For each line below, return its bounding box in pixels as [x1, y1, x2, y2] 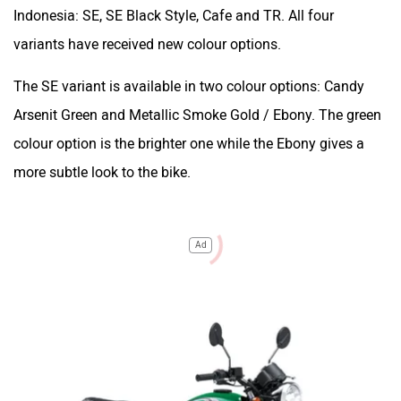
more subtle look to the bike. [13, 163, 194, 181]
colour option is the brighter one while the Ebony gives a [13, 134, 364, 152]
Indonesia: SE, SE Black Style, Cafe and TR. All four [13, 6, 334, 24]
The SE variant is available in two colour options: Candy [13, 77, 364, 95]
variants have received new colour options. [13, 35, 285, 53]
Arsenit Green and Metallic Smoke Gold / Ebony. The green [13, 106, 381, 124]
